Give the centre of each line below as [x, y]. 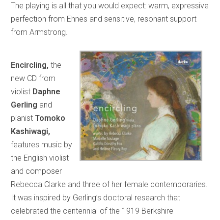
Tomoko [50, 118]
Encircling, [30, 65]
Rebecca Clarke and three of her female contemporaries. [110, 184]
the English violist [40, 158]
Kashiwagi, [31, 131]
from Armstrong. [40, 32]
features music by [42, 144]
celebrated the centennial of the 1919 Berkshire [92, 211]
